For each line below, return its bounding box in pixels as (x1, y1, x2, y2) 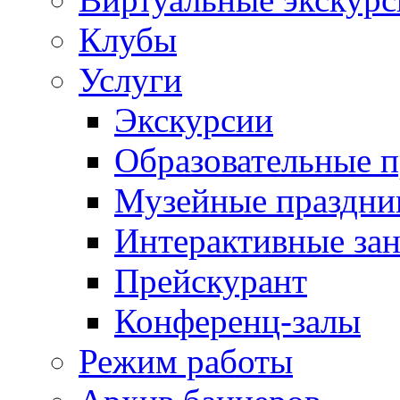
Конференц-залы (114, 302, 361, 340)
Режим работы (79, 342, 293, 380)
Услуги (79, 61, 182, 99)
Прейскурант (114, 262, 307, 300)
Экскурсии (114, 101, 273, 139)
